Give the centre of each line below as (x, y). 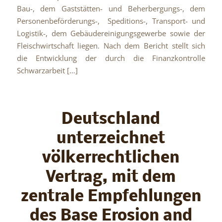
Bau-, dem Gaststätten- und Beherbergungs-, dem (111, 8)
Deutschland (111, 120)
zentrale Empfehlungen (111, 197)
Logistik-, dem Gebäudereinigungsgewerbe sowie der (111, 33)
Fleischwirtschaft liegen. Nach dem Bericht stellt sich (111, 45)
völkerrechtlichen (111, 159)
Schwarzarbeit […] (47, 70)
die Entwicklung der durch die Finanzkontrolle (111, 58)
